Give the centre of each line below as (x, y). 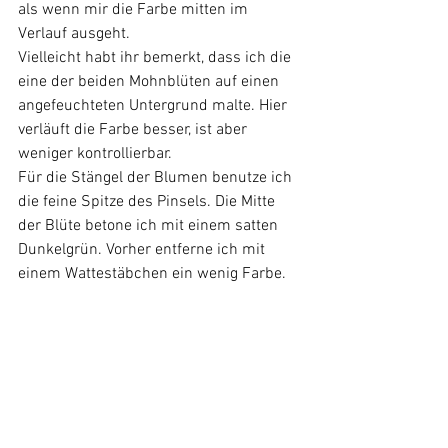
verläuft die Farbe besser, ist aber (134, 130)
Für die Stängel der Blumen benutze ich (157, 178)
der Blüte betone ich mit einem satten (150, 226)
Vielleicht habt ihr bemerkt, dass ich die (156, 58)
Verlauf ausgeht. (78, 34)
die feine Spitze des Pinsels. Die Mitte (148, 202)
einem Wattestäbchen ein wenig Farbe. (152, 274)
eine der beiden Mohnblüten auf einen (150, 82)
